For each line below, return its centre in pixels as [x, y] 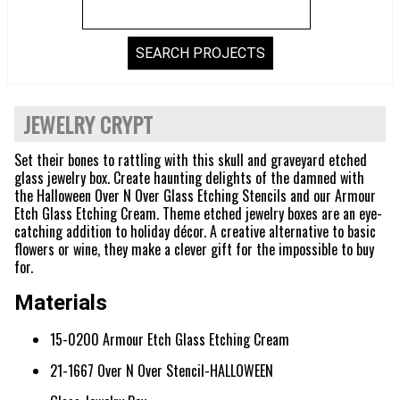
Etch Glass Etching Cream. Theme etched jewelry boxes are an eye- [198, 213]
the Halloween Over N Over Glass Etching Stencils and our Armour [195, 195]
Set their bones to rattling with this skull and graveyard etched [191, 159]
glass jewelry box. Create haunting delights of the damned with [189, 177]
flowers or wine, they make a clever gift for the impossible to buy [194, 249]
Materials [61, 302]
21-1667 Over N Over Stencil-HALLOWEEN [162, 370]
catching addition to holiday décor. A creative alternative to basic [195, 231]
